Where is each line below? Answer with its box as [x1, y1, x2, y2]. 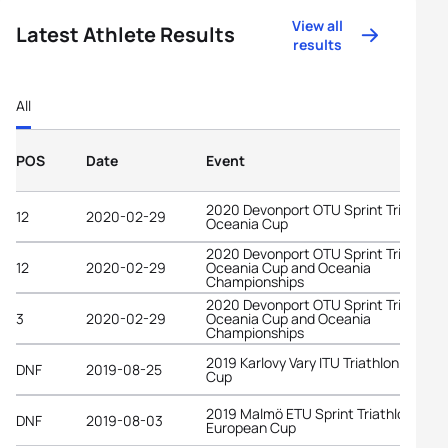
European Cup [206, 417, 296, 437]
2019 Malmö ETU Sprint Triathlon [206, 403, 413, 423]
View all [292, 16, 344, 35]
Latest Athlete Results [16, 21, 235, 48]
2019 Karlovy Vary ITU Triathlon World [206, 352, 438, 372]
